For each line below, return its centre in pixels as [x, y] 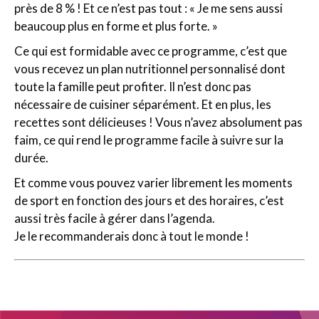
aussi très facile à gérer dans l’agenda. [115, 218]
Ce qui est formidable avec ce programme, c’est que [151, 51]
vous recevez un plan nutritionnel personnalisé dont [150, 69]
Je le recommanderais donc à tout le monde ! [132, 236]
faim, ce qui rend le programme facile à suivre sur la [149, 140]
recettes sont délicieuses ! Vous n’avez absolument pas [158, 122]
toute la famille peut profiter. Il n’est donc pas [133, 87]
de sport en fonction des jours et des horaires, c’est [149, 200]
